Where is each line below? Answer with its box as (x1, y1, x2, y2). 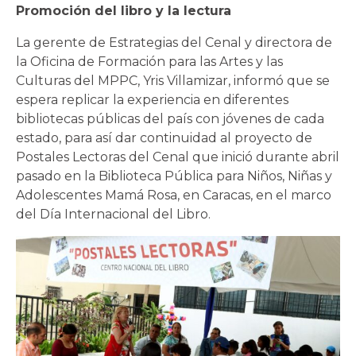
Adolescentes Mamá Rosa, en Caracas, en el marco (16, 187, 331, 203)
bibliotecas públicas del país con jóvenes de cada (16, 110, 324, 126)
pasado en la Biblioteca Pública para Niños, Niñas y (16, 168, 332, 184)
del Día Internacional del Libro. (16, 206, 211, 222)
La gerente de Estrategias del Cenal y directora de (16, 34, 332, 50)
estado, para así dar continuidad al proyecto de (16, 130, 312, 145)
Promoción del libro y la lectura (16, 2, 231, 18)
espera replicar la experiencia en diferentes (16, 91, 288, 107)
